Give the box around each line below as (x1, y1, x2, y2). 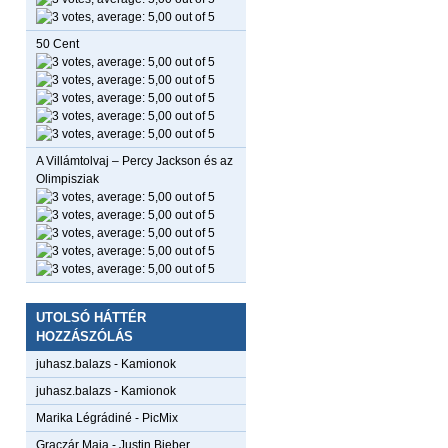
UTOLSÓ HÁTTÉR (36, 310, 146, 325)
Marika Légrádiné (36, 411, 132, 425)
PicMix (142, 411, 178, 425)
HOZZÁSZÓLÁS (36, 329, 133, 344)
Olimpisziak (36, 172, 99, 186)
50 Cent (36, 37, 79, 51)
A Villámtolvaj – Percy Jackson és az (36, 154, 233, 168)
